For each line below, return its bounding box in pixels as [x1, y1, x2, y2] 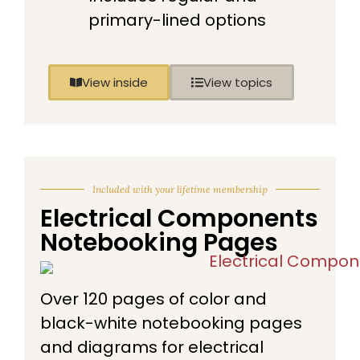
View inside [82, 73, 148, 91]
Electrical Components [40, 201, 318, 235]
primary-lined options [88, 8, 266, 31]
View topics [203, 73, 272, 91]
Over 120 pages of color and [40, 287, 267, 310]
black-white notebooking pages [40, 311, 302, 334]
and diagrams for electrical [40, 335, 264, 358]
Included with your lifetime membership [92, 182, 268, 195]
